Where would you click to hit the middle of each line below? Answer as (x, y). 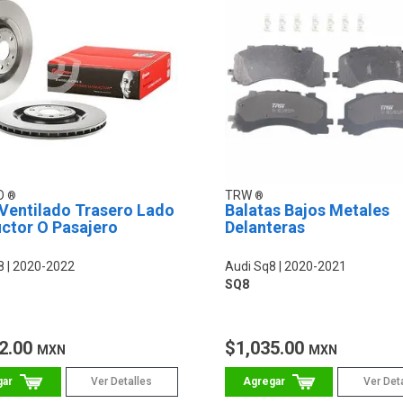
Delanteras (264, 227)
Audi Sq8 (250, 266)
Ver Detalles (122, 381)
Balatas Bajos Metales (307, 210)
